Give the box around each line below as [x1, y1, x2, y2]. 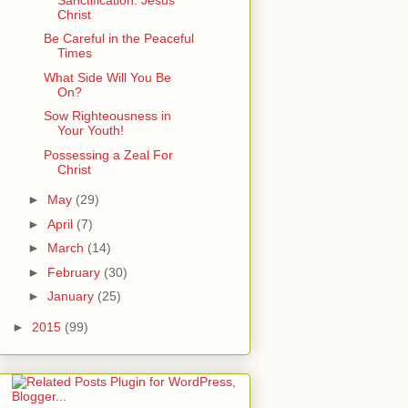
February [46, 264, 104, 280]
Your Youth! [56, 123, 124, 138]
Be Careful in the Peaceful [43, 31, 194, 46]
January [46, 289, 97, 304]
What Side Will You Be [43, 69, 171, 85]
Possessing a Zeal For [43, 147, 173, 162]
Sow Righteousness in [43, 108, 171, 124]
